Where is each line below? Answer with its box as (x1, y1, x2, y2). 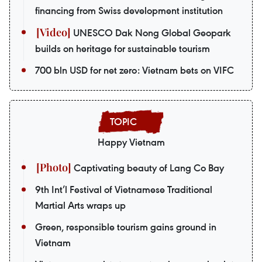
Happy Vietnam (97, 136, 165, 149)
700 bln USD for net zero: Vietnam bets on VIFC (35, 64, 234, 77)
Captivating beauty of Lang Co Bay (71, 161, 224, 174)
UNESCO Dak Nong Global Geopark (71, 26, 231, 39)
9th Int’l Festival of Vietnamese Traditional (35, 183, 212, 196)
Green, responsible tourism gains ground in (35, 220, 216, 233)
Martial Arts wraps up (35, 199, 126, 212)
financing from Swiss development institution (35, 4, 223, 17)
